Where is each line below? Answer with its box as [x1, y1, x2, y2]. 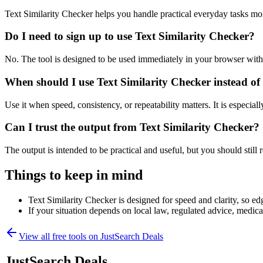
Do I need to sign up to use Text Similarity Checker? [5, 30, 255, 43]
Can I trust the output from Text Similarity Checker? [5, 121, 259, 134]
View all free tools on [19, 231, 100, 241]
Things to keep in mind [5, 167, 143, 183]
